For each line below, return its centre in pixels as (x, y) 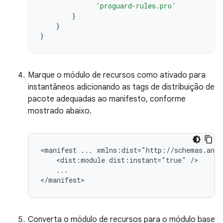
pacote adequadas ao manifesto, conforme (107, 99)
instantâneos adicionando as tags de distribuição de (121, 87)
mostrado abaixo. (60, 111)
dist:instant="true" (148, 160)
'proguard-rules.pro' (136, 6)
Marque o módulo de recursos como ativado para (117, 75)
